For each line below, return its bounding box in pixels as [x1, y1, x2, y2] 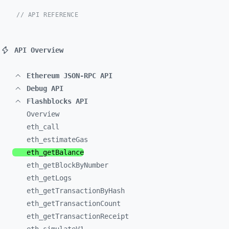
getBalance [43, 148, 84, 156]
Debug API [27, 84, 63, 93]
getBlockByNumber [43, 161, 108, 169]
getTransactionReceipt [43, 212, 129, 220]
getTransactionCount [43, 199, 121, 208]
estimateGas [43, 135, 88, 144]
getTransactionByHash [43, 187, 125, 195]
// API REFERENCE [16, 11, 79, 18]
